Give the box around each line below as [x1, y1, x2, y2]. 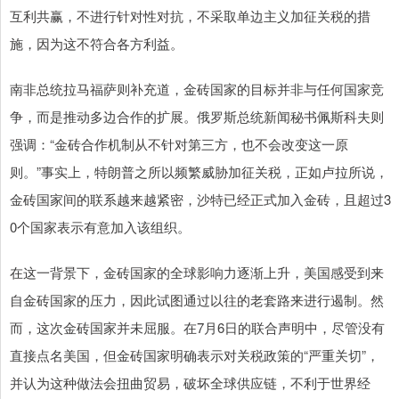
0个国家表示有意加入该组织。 [10, 216, 191, 236]
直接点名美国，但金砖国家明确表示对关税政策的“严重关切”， [10, 345, 379, 364]
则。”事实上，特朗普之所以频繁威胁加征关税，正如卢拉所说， [10, 161, 388, 181]
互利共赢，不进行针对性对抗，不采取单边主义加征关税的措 [10, 5, 370, 25]
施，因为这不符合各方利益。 [10, 33, 183, 53]
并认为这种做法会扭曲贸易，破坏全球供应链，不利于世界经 [10, 372, 370, 392]
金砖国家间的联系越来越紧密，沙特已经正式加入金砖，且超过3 [10, 189, 391, 208]
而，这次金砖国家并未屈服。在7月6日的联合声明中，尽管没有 [10, 317, 385, 337]
